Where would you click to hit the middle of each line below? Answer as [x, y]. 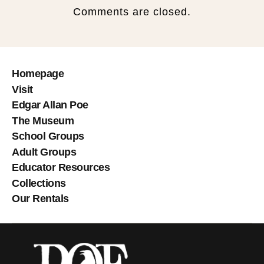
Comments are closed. [132, 11]
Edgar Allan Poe [50, 105]
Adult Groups [44, 152]
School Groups [48, 136]
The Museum [43, 121]
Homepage [38, 74]
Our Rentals [40, 199]
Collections [39, 183]
